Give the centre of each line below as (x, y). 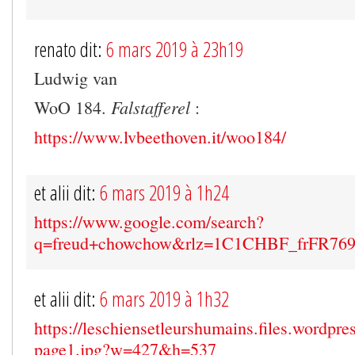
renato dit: (70, 49)
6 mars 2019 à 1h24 (164, 192)
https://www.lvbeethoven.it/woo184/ (160, 136)
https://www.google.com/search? (149, 221)
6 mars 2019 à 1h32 (164, 298)
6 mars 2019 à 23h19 (175, 49)
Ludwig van (76, 78)
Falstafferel (151, 107)
